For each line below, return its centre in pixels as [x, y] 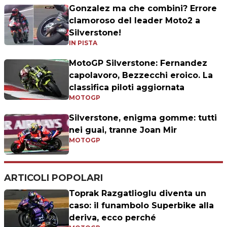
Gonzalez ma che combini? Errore [143, 8]
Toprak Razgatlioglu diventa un [138, 193]
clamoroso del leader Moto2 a [135, 20]
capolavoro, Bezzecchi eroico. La [141, 75]
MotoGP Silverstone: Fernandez [138, 63]
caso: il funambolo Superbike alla [141, 205]
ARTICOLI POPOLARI [53, 178]
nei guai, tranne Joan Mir [123, 130]
